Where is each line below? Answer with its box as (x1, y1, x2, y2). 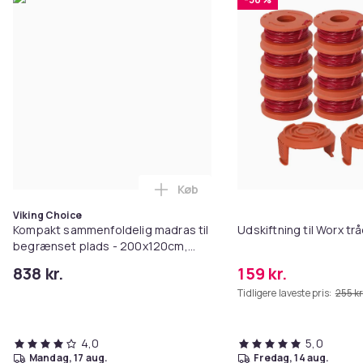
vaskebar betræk (13, 254, 108, 270)
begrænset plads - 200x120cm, (13, 237, 188, 254)
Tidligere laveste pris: (237, 285, 332, 300)
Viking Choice (13, 207, 82, 222)
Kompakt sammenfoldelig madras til (13, 221, 209, 237)
